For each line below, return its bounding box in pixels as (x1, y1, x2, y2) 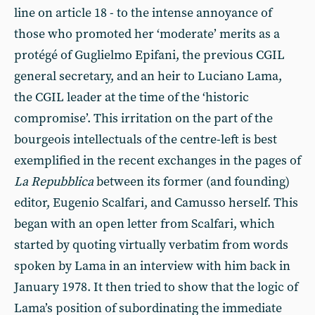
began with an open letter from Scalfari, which (14, 216, 275, 232)
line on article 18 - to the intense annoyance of (14, 5, 272, 21)
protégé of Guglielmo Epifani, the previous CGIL (14, 47, 285, 63)
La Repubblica (14, 174, 94, 190)
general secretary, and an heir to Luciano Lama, (14, 68, 282, 84)
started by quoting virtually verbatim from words (14, 237, 288, 253)
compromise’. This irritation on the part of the (14, 110, 273, 127)
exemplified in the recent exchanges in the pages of (14, 153, 301, 169)
